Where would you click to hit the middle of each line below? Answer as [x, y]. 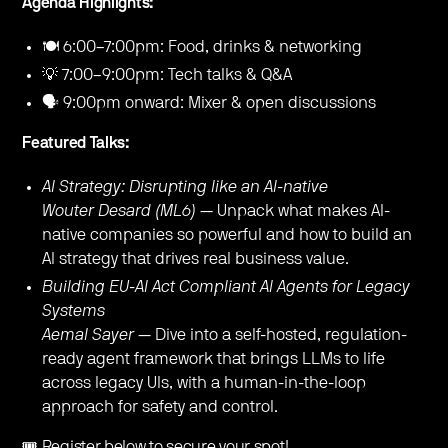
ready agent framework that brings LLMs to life [214, 358]
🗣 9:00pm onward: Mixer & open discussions [209, 102]
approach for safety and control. [160, 406]
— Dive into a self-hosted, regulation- [271, 334]
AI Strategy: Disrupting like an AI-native [185, 186]
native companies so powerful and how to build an [227, 234]
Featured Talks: [76, 142]
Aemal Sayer [88, 334]
